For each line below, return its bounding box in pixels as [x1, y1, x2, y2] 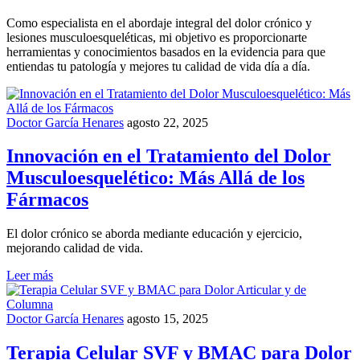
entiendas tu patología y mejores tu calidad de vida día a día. [6, 59, 310, 73]
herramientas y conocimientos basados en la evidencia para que [6, 44, 325, 59]
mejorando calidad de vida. [6, 241, 143, 256]
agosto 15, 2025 [127, 312, 208, 326]
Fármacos [6, 189, 88, 211]
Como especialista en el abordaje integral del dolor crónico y [6, 15, 312, 30]
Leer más [6, 268, 53, 283]
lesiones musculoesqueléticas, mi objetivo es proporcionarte [6, 30, 307, 44]
